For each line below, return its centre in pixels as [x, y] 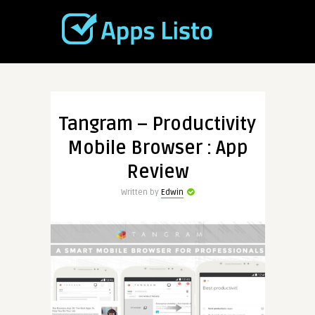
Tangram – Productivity [157, 124]
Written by [141, 192]
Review [157, 172]
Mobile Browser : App [157, 148]
